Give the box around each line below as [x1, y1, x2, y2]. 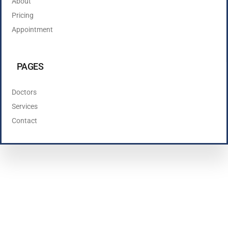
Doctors [12, 88, 37, 96]
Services [12, 102, 38, 110]
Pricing [12, 11, 34, 19]
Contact [12, 117, 37, 125]
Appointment [12, 25, 53, 34]
